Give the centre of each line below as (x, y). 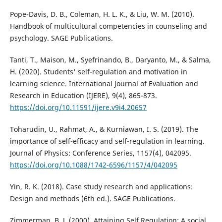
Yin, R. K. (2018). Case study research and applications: (101, 187)
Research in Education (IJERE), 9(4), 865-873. (83, 96)
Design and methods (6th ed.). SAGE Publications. (92, 199)
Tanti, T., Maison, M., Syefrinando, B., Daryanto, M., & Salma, (110, 60)
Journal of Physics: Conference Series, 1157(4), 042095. (100, 153)
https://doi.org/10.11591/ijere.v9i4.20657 (78, 108)
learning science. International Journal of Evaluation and (104, 84)
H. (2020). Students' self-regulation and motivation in (98, 72)
